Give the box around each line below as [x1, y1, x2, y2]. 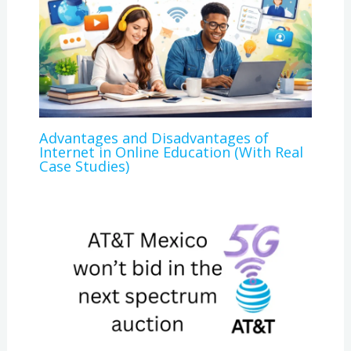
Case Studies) [38, 156, 129, 175]
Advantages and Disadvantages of [38, 128, 269, 147]
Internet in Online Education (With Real [38, 142, 303, 161]
